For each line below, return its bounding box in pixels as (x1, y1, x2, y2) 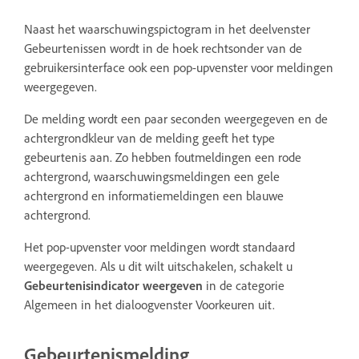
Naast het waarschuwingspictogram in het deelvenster (24, 20, 310, 37)
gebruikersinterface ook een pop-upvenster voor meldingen (24, 58, 333, 75)
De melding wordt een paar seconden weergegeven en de (24, 110, 328, 127)
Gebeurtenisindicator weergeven (24, 276, 203, 293)
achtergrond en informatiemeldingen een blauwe (24, 187, 284, 204)
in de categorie (203, 276, 284, 293)
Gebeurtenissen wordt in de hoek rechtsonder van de (24, 39, 302, 56)
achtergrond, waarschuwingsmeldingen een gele (24, 167, 280, 184)
